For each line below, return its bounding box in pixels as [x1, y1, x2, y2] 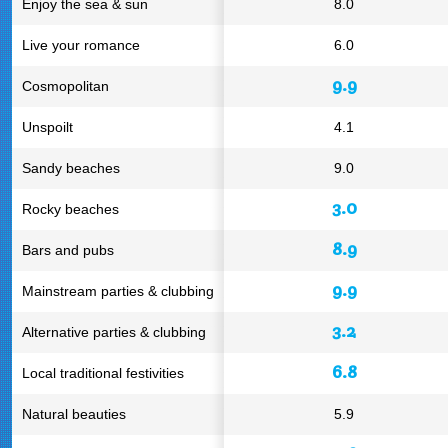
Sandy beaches [22, 160, 120, 176]
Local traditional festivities [22, 365, 184, 381]
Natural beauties [22, 406, 126, 422]
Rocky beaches [22, 201, 119, 217]
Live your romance [22, 37, 140, 53]
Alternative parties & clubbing [22, 324, 206, 340]
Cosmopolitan [22, 78, 109, 94]
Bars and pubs [22, 242, 114, 258]
